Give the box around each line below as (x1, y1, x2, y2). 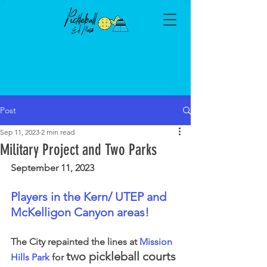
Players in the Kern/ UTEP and (11, 190, 169, 204)
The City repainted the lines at (11, 236, 139, 247)
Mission (139, 236, 175, 247)
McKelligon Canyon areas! (11, 205, 149, 219)
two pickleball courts (66, 249, 176, 263)
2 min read (41, 128, 74, 136)
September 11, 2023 (11, 162, 94, 173)
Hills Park (11, 252, 49, 263)
